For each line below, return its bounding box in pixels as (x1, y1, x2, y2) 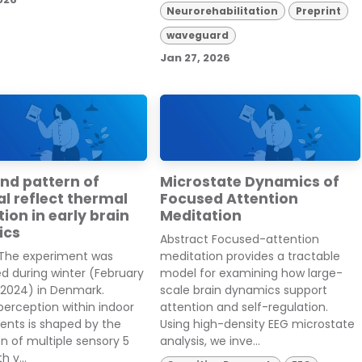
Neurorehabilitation (166, 3, 279, 18)
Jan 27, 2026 (159, 50, 230, 66)
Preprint (296, 3, 342, 18)
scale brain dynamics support (159, 282, 327, 299)
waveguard (166, 27, 229, 42)
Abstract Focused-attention (159, 231, 319, 248)
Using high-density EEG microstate (159, 316, 355, 333)
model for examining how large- (159, 265, 343, 282)
